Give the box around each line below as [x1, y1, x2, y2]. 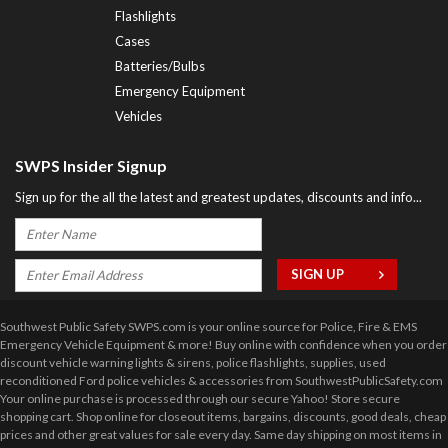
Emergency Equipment [115, 83, 245, 100]
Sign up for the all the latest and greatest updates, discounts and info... [15, 189, 422, 206]
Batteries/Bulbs [115, 58, 205, 75]
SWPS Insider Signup [15, 156, 167, 176]
